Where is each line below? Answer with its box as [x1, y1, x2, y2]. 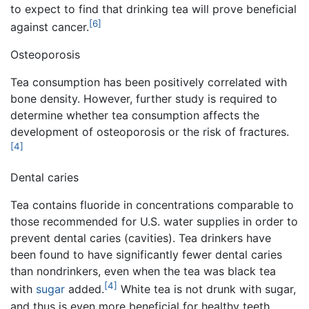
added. [65, 282, 104, 297]
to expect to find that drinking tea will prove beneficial [10, 1, 297, 16]
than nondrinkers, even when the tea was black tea [10, 264, 276, 279]
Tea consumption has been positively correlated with [10, 74, 287, 89]
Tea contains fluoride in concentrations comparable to [10, 198, 294, 212]
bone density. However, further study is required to [10, 91, 277, 106]
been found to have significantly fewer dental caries [10, 248, 282, 262]
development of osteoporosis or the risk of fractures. [10, 124, 289, 139]
